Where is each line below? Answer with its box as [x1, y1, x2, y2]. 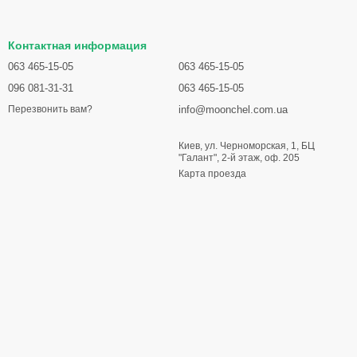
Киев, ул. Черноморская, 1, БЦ [178, 140, 315, 151]
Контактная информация [8, 39, 147, 52]
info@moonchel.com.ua [178, 104, 288, 116]
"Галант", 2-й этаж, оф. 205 [178, 152, 300, 163]
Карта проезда [178, 168, 246, 179]
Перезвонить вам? [8, 104, 92, 116]
